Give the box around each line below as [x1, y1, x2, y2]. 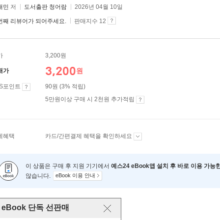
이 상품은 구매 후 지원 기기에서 [26, 163, 111, 169]
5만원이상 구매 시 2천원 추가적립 [45, 96, 136, 103]
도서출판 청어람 [24, 3, 67, 10]
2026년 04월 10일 [75, 3, 123, 10]
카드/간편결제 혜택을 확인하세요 [45, 133, 134, 139]
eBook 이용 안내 [55, 172, 95, 178]
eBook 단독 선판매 [1, 203, 69, 212]
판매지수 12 [73, 18, 108, 25]
